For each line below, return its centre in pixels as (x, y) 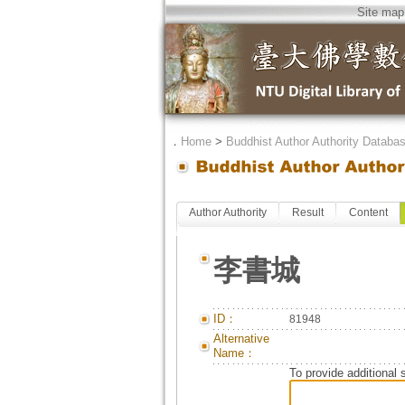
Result (307, 212)
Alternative (241, 339)
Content (368, 212)
